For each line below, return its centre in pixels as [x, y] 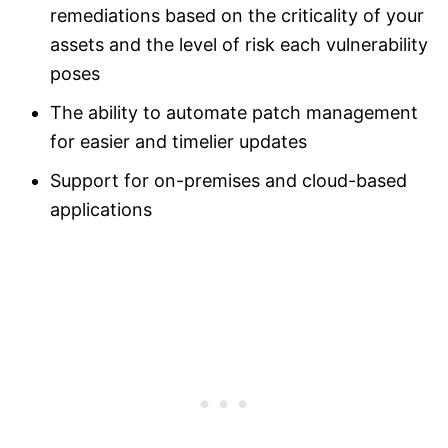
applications [101, 210]
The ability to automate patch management [234, 113]
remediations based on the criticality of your [237, 16]
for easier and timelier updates [178, 142]
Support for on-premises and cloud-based [228, 181]
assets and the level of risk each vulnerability [239, 45]
